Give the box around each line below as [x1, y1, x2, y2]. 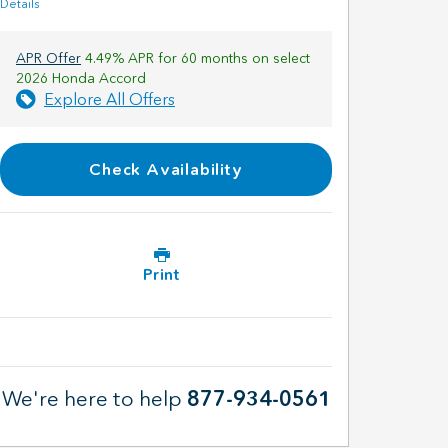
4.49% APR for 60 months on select [81, 49, 310, 67]
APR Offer [16, 49, 81, 67]
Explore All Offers [44, 89, 175, 109]
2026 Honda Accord [16, 69, 146, 87]
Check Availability [89, 159, 243, 179]
